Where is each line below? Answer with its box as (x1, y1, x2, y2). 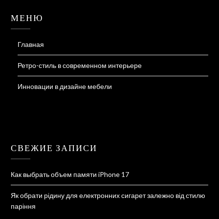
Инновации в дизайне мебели (18, 82, 112, 91)
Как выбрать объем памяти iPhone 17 (11, 170, 130, 179)
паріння (11, 202, 36, 211)
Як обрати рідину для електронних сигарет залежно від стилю (11, 191, 206, 200)
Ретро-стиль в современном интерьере (18, 61, 142, 70)
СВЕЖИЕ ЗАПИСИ (11, 142, 98, 153)
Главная (18, 40, 44, 49)
